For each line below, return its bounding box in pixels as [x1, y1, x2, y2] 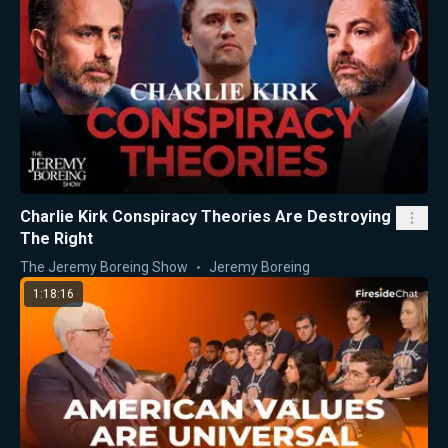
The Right [20, 228, 93, 248]
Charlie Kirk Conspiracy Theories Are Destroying [20, 206, 391, 226]
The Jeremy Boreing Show [20, 258, 188, 275]
